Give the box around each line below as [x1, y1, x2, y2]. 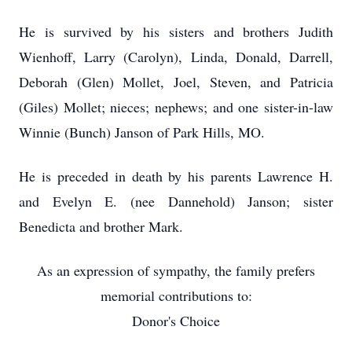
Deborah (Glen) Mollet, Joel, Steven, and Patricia [19, 72, 333, 91]
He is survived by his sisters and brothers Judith [19, 22, 333, 41]
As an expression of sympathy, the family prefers [37, 261, 315, 280]
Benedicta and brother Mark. [19, 217, 183, 236]
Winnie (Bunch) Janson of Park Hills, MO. [19, 123, 265, 141]
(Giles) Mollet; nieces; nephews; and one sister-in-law [19, 97, 333, 116]
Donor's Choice [132, 311, 220, 330]
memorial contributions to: [100, 286, 252, 305]
